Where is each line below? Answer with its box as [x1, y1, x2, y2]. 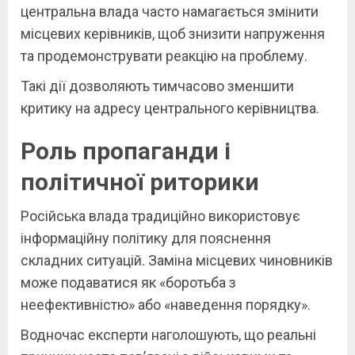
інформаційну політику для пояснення [21, 229, 271, 246]
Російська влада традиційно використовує [21, 207, 300, 224]
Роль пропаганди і [21, 136, 231, 165]
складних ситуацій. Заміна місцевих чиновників [21, 251, 333, 269]
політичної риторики [21, 167, 259, 196]
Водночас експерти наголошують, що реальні [21, 326, 316, 343]
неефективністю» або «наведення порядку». [21, 296, 311, 313]
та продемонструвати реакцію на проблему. [21, 47, 307, 64]
